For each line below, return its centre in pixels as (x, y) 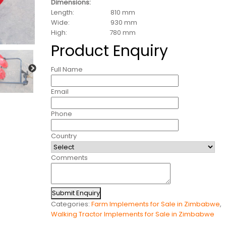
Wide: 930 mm (94, 23)
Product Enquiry (110, 51)
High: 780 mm (94, 33)
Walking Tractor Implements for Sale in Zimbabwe (133, 214)
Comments (70, 158)
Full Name (67, 70)
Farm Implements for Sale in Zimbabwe (156, 204)
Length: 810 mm (93, 13)
